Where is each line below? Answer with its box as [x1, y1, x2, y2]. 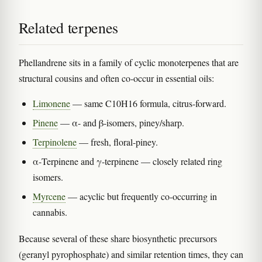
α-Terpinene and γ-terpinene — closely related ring [33, 155, 222, 168]
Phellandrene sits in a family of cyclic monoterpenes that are [19, 56, 239, 69]
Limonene [33, 97, 70, 110]
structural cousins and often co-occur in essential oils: [19, 72, 214, 85]
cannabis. [33, 206, 67, 219]
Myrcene [33, 190, 65, 203]
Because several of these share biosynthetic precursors [19, 232, 217, 245]
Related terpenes [19, 18, 119, 38]
